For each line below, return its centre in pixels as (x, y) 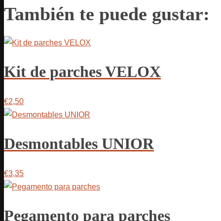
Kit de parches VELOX (82, 72)
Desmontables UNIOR (79, 144)
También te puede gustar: (107, 14)
